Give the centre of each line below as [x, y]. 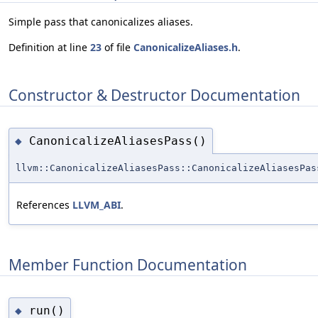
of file [117, 48]
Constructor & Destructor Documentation [154, 95]
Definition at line [49, 48]
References [44, 205]
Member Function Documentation [128, 264]
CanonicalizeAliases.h [186, 48]
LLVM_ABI [97, 205]
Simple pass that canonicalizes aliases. [101, 22]
